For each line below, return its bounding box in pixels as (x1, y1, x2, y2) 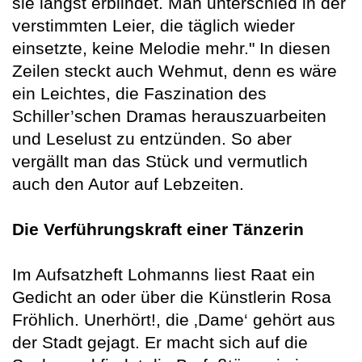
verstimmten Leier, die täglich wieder (12, 15, 295, 35)
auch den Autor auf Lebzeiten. (12, 174, 244, 193)
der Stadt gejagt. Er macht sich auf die (12, 332, 308, 351)
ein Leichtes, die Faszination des (12, 83, 267, 103)
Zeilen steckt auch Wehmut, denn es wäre (12, 61, 337, 80)
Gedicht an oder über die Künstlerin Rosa (12, 287, 331, 306)
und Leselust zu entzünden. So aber (12, 128, 292, 148)
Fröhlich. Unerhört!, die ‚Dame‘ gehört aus (12, 309, 335, 329)
